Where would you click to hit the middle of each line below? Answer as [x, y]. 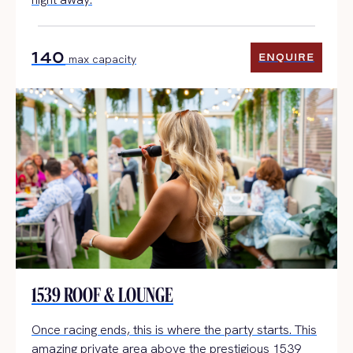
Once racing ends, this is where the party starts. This [174, 330]
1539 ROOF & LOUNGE [102, 295]
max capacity [101, 59]
